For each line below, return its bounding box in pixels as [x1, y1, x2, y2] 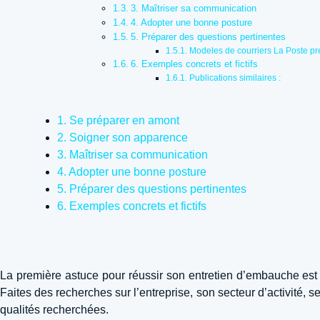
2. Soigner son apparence [57, 131, 188, 144]
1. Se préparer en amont [57, 114, 179, 127]
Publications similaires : [189, 73, 281, 83]
